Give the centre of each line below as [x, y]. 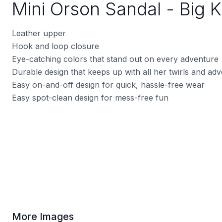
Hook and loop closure [55, 46]
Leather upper [39, 33]
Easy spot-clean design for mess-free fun [90, 98]
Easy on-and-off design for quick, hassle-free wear [108, 85]
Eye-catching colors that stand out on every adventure [115, 59]
